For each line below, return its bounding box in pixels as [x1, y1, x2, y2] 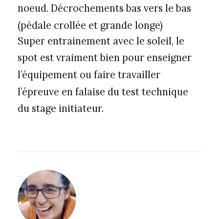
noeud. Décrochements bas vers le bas [18, 1, 191, 15]
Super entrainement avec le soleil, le [18, 34, 184, 47]
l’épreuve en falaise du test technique [18, 85, 188, 98]
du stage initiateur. [18, 102, 104, 115]
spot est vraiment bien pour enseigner [18, 51, 192, 64]
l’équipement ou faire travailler [18, 68, 160, 81]
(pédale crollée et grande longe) [18, 19, 163, 31]
